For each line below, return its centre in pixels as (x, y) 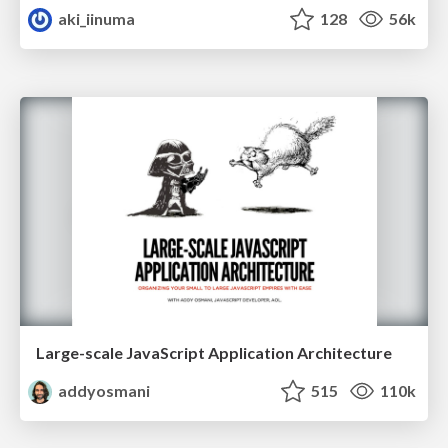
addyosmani (103, 391)
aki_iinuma (95, 18)
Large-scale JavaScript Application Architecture (214, 353)
